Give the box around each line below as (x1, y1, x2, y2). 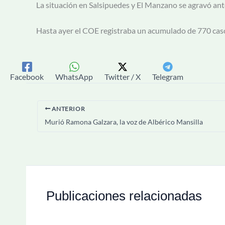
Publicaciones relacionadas (46, 188, 202, 203)
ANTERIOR (50, 104, 85, 113)
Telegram (152, 71, 183, 81)
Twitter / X (104, 71, 141, 81)
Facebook (10, 71, 44, 81)
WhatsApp (55, 71, 93, 81)
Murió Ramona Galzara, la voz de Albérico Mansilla (45, 117, 203, 126)
